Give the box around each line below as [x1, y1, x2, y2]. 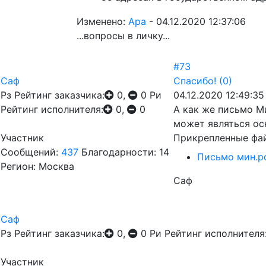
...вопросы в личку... [77, 30, 170, 42]
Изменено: [77, 15, 128, 27]
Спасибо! [173, 75, 216, 87]
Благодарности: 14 [81, 146, 169, 158]
